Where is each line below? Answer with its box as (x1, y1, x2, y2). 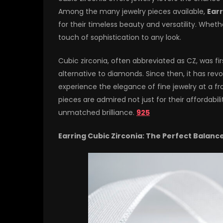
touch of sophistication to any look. (58, 32, 181, 43)
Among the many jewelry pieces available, (58, 6, 207, 17)
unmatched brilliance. (58, 108, 136, 118)
